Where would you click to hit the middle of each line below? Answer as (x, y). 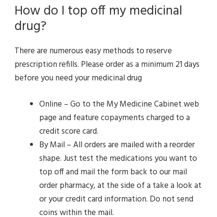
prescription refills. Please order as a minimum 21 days (107, 65)
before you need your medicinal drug (78, 78)
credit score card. (69, 131)
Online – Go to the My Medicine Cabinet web (119, 104)
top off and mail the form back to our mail (113, 172)
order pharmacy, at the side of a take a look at (120, 186)
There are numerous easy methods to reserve (93, 51)
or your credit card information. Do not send (116, 199)
